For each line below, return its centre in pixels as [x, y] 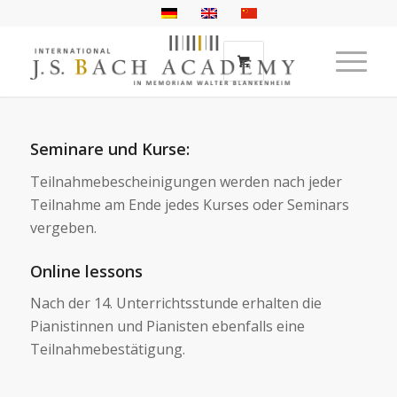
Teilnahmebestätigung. [107, 350]
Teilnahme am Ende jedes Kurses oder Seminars [189, 204]
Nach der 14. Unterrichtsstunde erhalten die [175, 304]
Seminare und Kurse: [109, 149]
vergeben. [63, 227]
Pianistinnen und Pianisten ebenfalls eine [167, 327]
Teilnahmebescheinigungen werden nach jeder [186, 181]
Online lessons [86, 271]
